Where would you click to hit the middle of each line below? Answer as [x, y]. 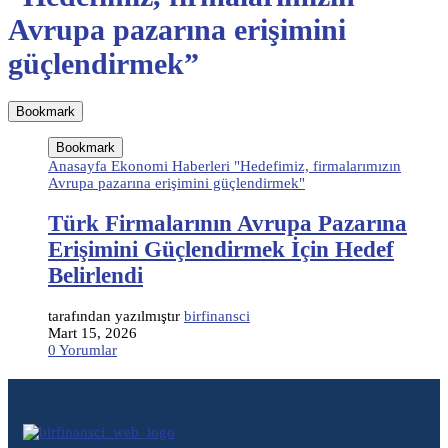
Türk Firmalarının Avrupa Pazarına [227, 223]
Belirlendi [95, 275]
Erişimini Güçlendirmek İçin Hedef [221, 249]
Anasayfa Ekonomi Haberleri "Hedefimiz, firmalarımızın [224, 166]
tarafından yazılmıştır [116, 315]
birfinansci [217, 315]
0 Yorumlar [82, 349]
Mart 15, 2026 [92, 332]
